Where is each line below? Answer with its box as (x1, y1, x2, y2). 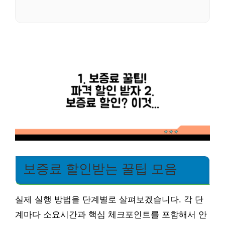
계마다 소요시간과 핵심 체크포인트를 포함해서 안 (15, 210, 207, 220)
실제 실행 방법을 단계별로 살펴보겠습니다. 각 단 (15, 195, 203, 205)
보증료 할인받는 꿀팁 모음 (23, 162, 177, 176)
